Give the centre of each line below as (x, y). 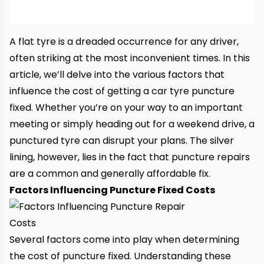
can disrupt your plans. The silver (157, 141)
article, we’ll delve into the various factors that (117, 75)
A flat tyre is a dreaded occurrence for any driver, (124, 42)
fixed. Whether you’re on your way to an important (126, 108)
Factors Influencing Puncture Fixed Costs (112, 190)
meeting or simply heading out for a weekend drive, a (132, 124)
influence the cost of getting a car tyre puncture (122, 91)
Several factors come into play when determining (124, 240)
